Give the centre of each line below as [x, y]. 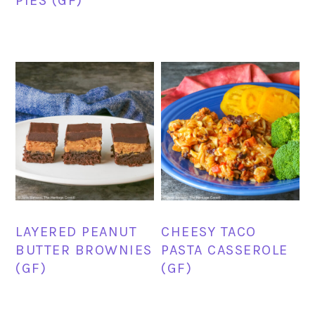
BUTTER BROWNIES [84, 250]
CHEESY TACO [209, 231]
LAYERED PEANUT [77, 231]
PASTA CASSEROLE [225, 250]
